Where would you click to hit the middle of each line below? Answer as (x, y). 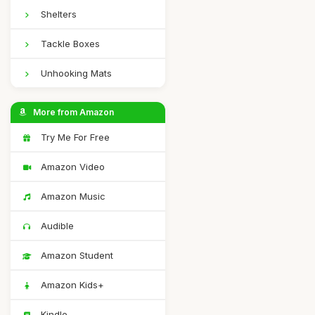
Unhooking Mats (75, 73)
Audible (56, 226)
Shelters (57, 14)
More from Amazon (72, 112)
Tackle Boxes (69, 44)
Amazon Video (71, 167)
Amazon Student (76, 255)
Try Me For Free (74, 137)
